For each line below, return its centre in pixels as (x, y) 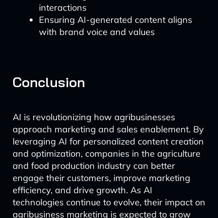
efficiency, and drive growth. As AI (82, 190)
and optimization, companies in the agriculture (106, 154)
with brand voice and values (97, 32)
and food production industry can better (94, 166)
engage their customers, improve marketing (101, 178)
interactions (63, 8)
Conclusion (49, 82)
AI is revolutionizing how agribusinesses (94, 117)
